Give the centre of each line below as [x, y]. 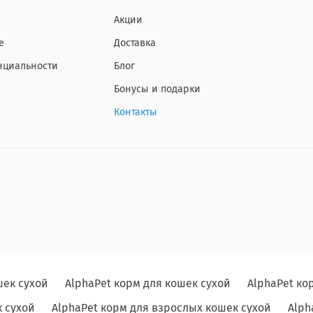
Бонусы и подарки [157, 89]
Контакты [136, 112]
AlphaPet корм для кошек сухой [147, 284]
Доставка [135, 43]
